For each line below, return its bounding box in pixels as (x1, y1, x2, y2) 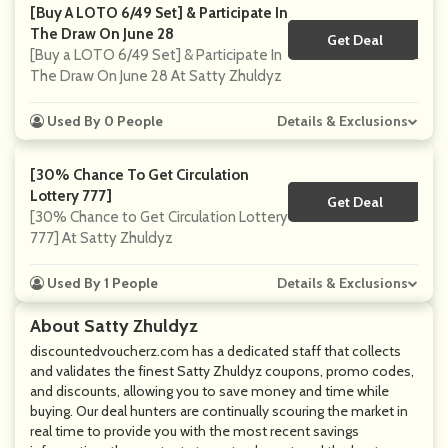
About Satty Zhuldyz (30, 315, 198, 337)
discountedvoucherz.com (30, 342, 189, 360)
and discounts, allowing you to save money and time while (30, 382, 389, 400)
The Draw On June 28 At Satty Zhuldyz (30, 67, 282, 85)
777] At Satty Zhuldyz (30, 229, 173, 247)
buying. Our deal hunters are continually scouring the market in (30, 402, 408, 420)
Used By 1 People (44, 274, 158, 292)
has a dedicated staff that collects (189, 342, 401, 360)
